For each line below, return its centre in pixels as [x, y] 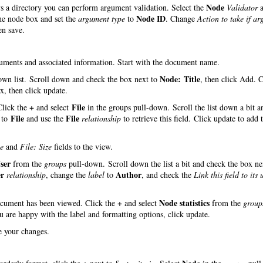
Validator [242, 7]
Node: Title [180, 79]
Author [129, 175]
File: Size [36, 146]
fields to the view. [82, 146]
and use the [45, 118]
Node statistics [184, 203]
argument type [102, 18]
